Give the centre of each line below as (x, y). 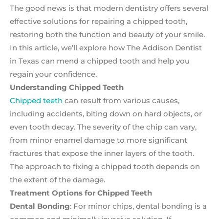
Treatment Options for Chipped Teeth (81, 193)
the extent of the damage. (57, 180)
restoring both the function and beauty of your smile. (107, 35)
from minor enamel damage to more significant (99, 140)
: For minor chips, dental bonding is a (138, 206)
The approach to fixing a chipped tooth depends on (105, 167)
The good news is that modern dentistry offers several (109, 8)
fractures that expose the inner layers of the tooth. (102, 153)
